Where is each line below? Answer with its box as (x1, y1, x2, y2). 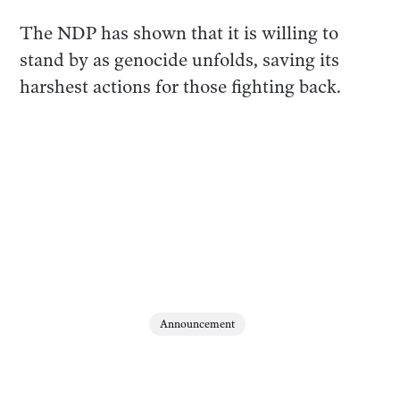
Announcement (160, 318, 235, 331)
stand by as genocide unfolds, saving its (20, 48, 340, 71)
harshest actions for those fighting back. (20, 75, 342, 97)
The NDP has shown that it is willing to (20, 21, 339, 44)
